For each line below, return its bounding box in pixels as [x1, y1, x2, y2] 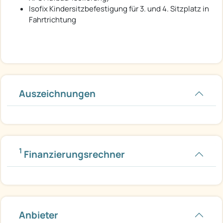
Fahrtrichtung [29, 14, 76, 25]
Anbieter [19, 208, 58, 222]
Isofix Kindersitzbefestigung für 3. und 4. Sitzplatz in [29, 3, 209, 14]
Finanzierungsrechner [22, 147, 125, 161]
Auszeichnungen [19, 87, 96, 100]
